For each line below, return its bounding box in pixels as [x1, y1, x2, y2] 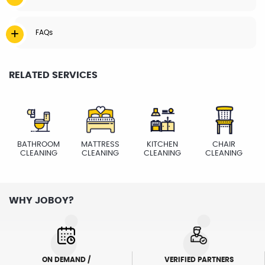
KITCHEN [146, 141, 178, 149]
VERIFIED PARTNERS [164, 256, 234, 264]
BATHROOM [17, 141, 60, 149]
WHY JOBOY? [9, 196, 74, 206]
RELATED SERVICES [9, 70, 98, 80]
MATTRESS [81, 141, 120, 149]
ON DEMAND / [42, 256, 91, 264]
